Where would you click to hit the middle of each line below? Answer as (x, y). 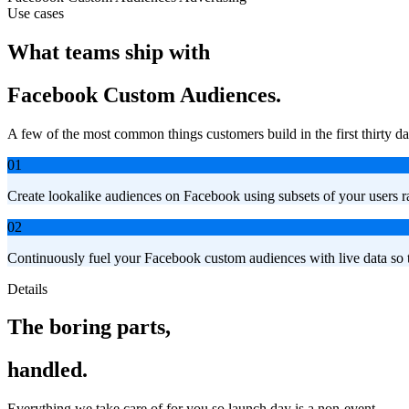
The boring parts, (89, 327)
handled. (47, 370)
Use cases (36, 13)
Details (27, 288)
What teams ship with (109, 52)
